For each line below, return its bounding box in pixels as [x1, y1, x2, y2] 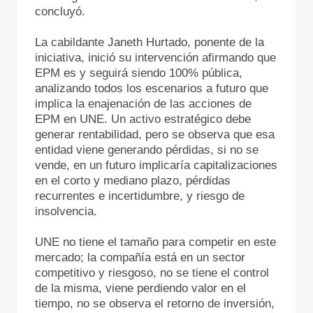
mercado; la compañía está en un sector [35, 250, 245, 264]
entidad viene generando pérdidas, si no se [35, 143, 259, 156]
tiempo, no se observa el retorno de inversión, [35, 296, 275, 310]
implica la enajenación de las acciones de [35, 96, 252, 110]
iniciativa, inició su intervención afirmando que [35, 50, 276, 64]
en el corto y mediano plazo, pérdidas [35, 173, 231, 187]
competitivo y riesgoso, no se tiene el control [35, 265, 269, 279]
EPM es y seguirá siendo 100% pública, [35, 66, 242, 80]
